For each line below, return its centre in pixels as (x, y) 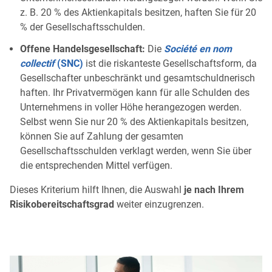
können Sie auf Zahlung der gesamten (102, 136)
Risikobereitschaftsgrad (62, 204)
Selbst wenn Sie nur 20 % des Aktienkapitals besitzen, (134, 121)
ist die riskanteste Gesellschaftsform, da (170, 63)
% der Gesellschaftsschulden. (83, 27)
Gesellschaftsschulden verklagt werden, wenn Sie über (136, 151)
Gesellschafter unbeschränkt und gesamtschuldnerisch (138, 78)
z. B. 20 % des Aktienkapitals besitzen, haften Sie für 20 (138, 12)
